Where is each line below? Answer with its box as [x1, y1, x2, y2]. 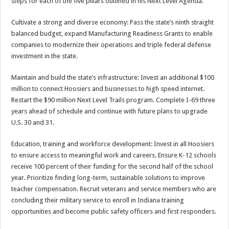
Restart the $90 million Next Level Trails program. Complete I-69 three [11, 96, 216, 104]
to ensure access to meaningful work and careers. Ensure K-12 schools [11, 151, 217, 159]
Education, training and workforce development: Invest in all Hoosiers [11, 140, 215, 148]
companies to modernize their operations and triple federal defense [11, 40, 212, 49]
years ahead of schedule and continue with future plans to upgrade [11, 107, 208, 115]
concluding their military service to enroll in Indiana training [11, 196, 185, 204]
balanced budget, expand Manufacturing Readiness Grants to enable [11, 29, 213, 37]
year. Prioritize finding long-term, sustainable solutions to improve [11, 173, 205, 181]
